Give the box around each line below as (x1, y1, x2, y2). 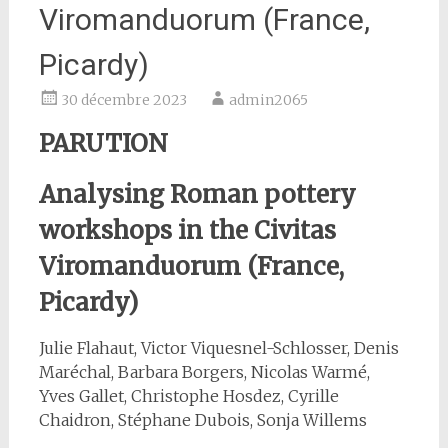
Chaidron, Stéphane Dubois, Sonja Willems (38, 410, 367, 430)
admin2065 (228, 91, 308, 109)
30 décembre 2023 (60, 91, 187, 109)
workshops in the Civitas (38, 215, 336, 246)
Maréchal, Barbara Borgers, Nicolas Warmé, (38, 362, 370, 382)
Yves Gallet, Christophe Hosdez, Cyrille (38, 386, 339, 406)
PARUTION (38, 128, 168, 159)
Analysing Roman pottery (38, 179, 356, 210)
